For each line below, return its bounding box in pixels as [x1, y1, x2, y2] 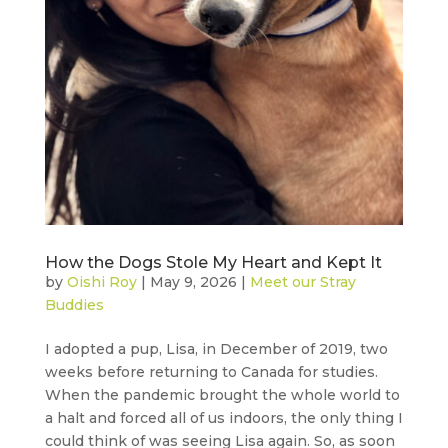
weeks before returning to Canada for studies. [44, 363, 378, 382]
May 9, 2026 [149, 273, 237, 292]
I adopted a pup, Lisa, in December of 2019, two [44, 340, 388, 359]
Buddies [44, 296, 104, 315]
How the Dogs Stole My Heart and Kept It [44, 253, 382, 273]
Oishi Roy [66, 273, 137, 292]
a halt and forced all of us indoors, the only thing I [44, 409, 403, 428]
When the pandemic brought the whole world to [44, 386, 400, 405]
